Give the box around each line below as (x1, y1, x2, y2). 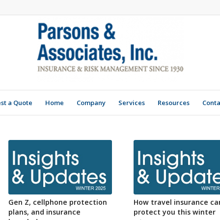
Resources (158, 98, 190, 107)
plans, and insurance (8, 207, 81, 217)
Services (118, 98, 145, 107)
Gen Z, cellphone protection (8, 197, 107, 207)
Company (77, 98, 106, 107)
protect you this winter (133, 207, 216, 217)
